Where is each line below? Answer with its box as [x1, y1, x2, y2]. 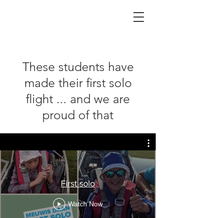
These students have [22, 59, 134, 74]
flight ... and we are [26, 91, 130, 106]
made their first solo [24, 75, 132, 90]
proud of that [42, 108, 113, 122]
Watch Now [68, 200, 103, 208]
